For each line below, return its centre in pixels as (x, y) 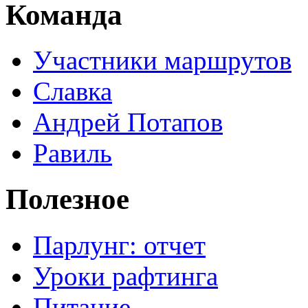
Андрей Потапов (128, 122)
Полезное (67, 199)
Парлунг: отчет (119, 245)
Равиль (73, 153)
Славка (73, 91)
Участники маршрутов (162, 60)
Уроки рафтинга (125, 276)
